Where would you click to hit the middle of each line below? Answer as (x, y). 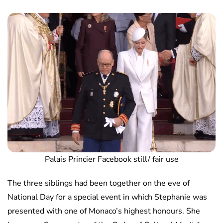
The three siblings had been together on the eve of (99, 183)
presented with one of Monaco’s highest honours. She (104, 211)
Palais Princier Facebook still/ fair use (111, 160)
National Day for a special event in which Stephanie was (107, 197)
